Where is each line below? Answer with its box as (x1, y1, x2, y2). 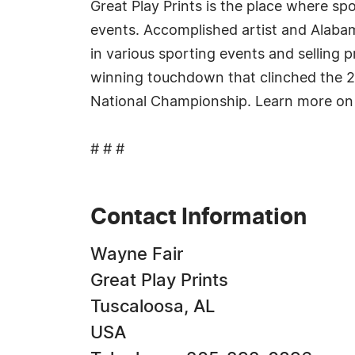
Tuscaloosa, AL (90, 298, 215, 315)
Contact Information (90, 207, 307, 229)
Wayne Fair (90, 246, 183, 263)
